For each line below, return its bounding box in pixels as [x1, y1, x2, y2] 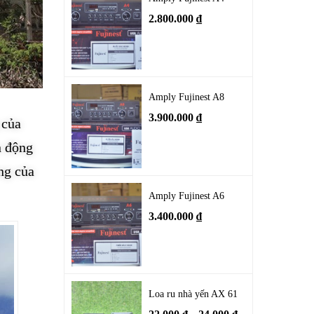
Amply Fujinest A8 [149, 91, 224, 102]
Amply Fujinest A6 [149, 190, 224, 201]
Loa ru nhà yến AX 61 [149, 289, 238, 300]
